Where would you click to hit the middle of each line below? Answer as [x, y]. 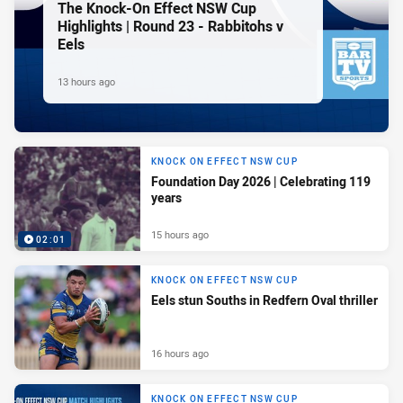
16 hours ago [180, 353]
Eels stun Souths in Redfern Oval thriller [264, 300]
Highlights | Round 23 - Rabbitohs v [170, 26]
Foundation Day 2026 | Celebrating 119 [261, 182]
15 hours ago [180, 234]
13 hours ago [86, 81]
